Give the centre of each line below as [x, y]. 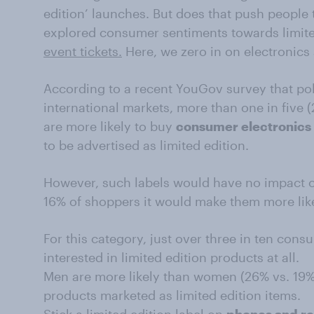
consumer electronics [244, 126]
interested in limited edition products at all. [171, 257]
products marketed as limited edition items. [172, 295]
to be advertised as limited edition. [146, 145]
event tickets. [83, 51]
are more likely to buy [110, 126]
